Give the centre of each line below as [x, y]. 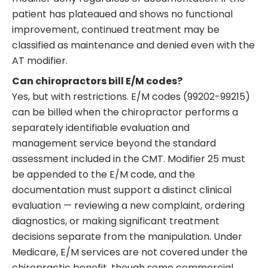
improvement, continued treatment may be [116, 29]
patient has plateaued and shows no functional [122, 14]
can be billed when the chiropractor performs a [125, 112]
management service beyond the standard [114, 143]
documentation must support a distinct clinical [122, 190]
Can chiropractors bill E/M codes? [97, 81]
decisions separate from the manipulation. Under [127, 236]
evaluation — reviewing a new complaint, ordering [128, 205]
